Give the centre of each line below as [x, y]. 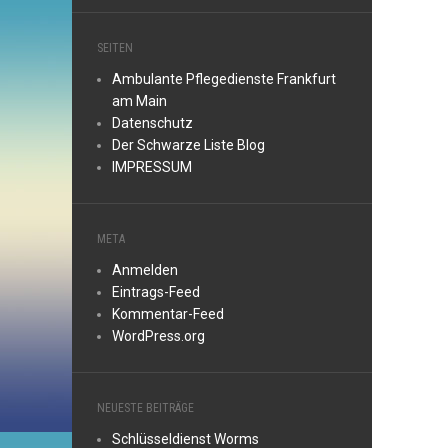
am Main [139, 101]
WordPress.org [158, 336]
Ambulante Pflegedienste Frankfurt [224, 79]
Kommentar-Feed [168, 314]
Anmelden [145, 270]
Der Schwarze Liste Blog [188, 145]
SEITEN [115, 48]
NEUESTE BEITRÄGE [145, 408]
